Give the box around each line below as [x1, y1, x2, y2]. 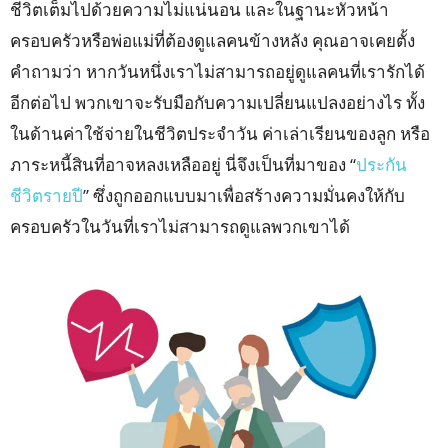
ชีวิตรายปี [10, 184, 83, 207]
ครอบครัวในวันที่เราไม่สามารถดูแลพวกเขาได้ [10, 215, 350, 238]
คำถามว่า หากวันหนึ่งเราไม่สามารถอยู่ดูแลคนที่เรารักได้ [10, 60, 425, 83]
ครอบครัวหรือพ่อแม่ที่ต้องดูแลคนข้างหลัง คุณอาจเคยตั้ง [10, 29, 415, 52]
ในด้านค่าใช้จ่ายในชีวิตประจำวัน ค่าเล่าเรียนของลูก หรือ [10, 122, 430, 145]
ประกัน [356, 153, 407, 176]
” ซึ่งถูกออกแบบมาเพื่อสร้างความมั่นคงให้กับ [83, 184, 405, 207]
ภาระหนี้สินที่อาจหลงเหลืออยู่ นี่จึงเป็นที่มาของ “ [10, 153, 356, 176]
